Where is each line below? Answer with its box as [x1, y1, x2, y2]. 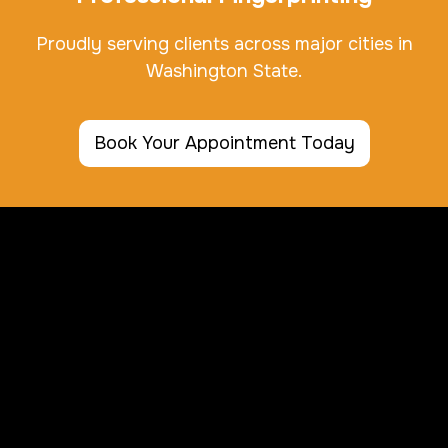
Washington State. [146, 60, 302, 83]
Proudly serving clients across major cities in [35, 33, 413, 56]
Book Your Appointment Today [93, 132, 355, 155]
